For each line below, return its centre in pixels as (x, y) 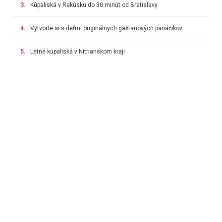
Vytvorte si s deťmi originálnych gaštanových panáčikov (106, 28)
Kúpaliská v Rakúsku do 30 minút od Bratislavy (94, 5)
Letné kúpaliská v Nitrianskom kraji (77, 51)
